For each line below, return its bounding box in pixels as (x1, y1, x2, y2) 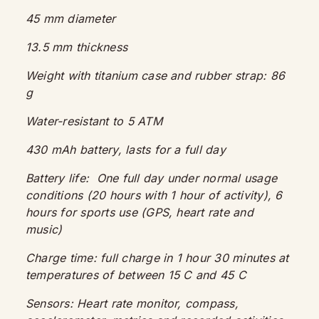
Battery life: (26, 171, 97, 185)
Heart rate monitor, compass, (77, 296, 239, 310)
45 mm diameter (26, 11, 120, 26)
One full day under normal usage (96, 171, 278, 185)
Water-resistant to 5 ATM (26, 114, 166, 128)
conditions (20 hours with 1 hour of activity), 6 (26, 188, 283, 202)
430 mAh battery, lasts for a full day (26, 142, 226, 157)
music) (26, 222, 66, 236)
